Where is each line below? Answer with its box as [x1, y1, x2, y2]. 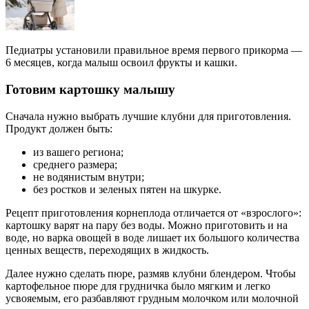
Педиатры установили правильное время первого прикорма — [6, 44, 302, 57]
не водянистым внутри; [33, 170, 144, 183]
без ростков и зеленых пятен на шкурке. [33, 183, 221, 195]
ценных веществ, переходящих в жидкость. [6, 243, 209, 256]
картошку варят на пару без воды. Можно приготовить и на [6, 219, 288, 231]
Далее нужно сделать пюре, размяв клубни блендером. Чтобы [6, 267, 296, 279]
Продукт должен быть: [6, 122, 112, 134]
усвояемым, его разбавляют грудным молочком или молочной [6, 292, 299, 304]
